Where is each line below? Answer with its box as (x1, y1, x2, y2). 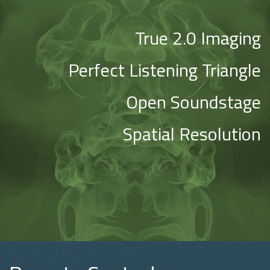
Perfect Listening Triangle (68, 55, 261, 84)
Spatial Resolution (123, 119, 261, 148)
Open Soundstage (126, 87, 261, 116)
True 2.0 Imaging (135, 24, 261, 52)
